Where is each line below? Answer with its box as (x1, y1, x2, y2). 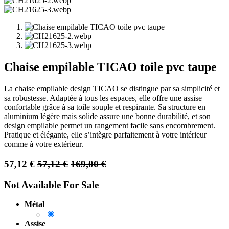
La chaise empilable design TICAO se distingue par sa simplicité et (4, 84, 220, 94)
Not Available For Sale (4, 179, 99, 190)
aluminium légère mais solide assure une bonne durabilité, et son (4, 112, 211, 121)
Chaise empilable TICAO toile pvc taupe (4, 60, 217, 74)
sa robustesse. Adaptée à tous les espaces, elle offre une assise (4, 94, 202, 103)
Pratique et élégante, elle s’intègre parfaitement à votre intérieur (4, 130, 207, 140)
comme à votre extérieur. (4, 140, 83, 149)
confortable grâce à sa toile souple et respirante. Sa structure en (4, 103, 205, 112)
